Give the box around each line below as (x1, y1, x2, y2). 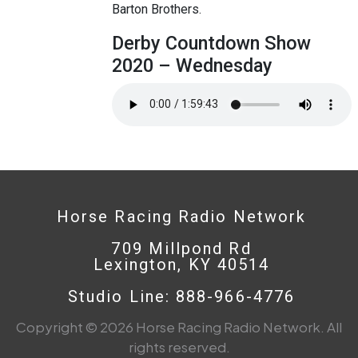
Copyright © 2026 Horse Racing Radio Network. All (16, 317, 342, 336)
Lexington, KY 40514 (93, 254, 270, 274)
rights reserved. (128, 337, 230, 356)
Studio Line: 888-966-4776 (68, 286, 296, 306)
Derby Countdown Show (112, 31, 311, 54)
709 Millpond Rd (111, 238, 252, 258)
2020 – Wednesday (112, 54, 272, 77)
